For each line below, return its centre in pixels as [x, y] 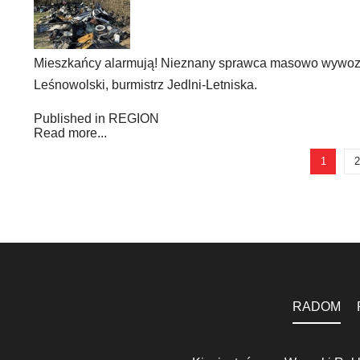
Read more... [70, 133]
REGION [134, 119]
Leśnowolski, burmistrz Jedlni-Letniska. [145, 85]
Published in [70, 119]
